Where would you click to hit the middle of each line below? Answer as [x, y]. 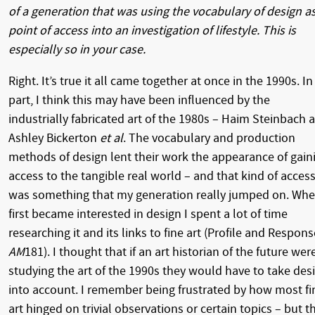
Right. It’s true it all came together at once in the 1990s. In [161, 81]
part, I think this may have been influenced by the [139, 100]
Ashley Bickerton [54, 138]
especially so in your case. [77, 49]
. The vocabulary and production [209, 138]
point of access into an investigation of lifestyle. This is [152, 30]
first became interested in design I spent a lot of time [148, 214]
